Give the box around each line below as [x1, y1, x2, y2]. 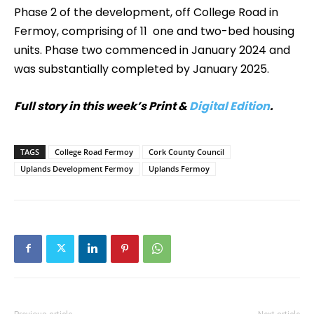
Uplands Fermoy [149, 163, 210, 174]
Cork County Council [149, 146, 224, 157]
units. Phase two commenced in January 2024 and [14, 41, 290, 58]
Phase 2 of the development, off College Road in [14, 4, 278, 20]
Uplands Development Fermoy [20, 163, 133, 174]
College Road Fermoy [55, 146, 133, 157]
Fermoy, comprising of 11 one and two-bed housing [14, 22, 294, 39]
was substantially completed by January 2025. [14, 60, 272, 77]
